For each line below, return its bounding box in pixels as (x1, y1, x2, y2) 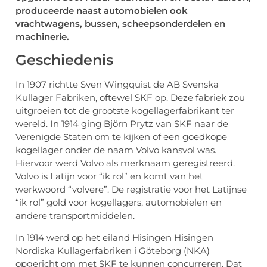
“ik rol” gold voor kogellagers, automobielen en (15, 197, 222, 209)
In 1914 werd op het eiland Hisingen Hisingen (15, 231, 213, 243)
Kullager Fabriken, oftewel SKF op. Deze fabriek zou (15, 92, 245, 104)
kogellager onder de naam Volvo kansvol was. (15, 144, 216, 156)
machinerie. (15, 30, 69, 42)
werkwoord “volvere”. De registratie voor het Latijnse (15, 184, 247, 195)
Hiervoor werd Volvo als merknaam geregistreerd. (15, 157, 235, 169)
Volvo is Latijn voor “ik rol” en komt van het (15, 170, 203, 182)
